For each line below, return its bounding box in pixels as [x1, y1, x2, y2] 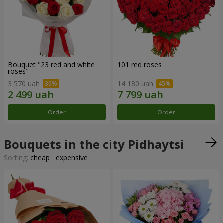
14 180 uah [117, 79, 153, 89]
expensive [56, 153, 88, 163]
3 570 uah [8, 79, 40, 89]
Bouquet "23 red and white [8, 59, 95, 69]
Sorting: [4, 153, 30, 163]
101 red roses [117, 59, 162, 69]
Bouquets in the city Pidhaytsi [4, 136, 184, 153]
